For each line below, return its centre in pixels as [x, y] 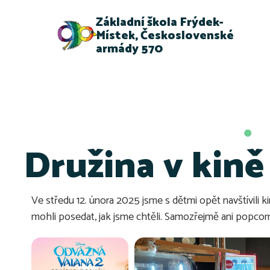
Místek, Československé [165, 36]
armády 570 [130, 49]
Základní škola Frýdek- [160, 22]
